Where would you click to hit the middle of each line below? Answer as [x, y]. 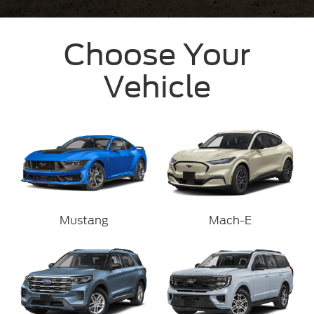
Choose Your [157, 55]
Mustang [84, 220]
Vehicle [157, 87]
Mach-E [230, 220]
